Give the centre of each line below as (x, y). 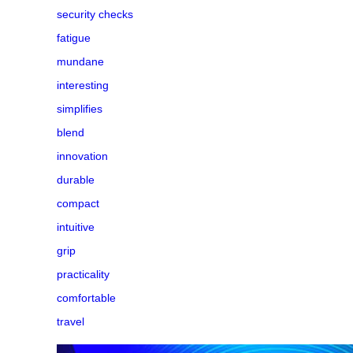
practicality (83, 274)
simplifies (80, 108)
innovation (82, 156)
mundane (80, 61)
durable (76, 179)
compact (78, 203)
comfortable (86, 297)
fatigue (74, 37)
